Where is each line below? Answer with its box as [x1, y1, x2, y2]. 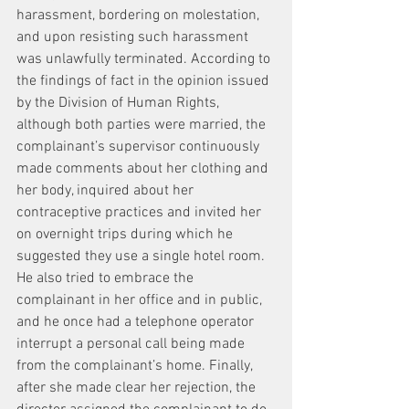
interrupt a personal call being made [16, 335, 248, 353]
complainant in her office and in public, [16, 291, 266, 309]
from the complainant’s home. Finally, [16, 357, 256, 375]
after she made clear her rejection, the [16, 379, 259, 397]
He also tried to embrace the [16, 269, 197, 288]
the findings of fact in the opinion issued [16, 72, 273, 90]
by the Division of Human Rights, [16, 94, 223, 112]
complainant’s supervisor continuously [16, 138, 263, 156]
